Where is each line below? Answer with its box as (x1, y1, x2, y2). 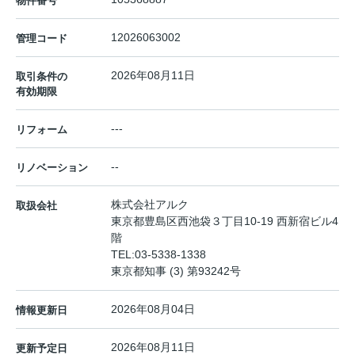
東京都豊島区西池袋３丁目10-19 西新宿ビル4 (111, 215, 338, 228)
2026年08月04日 (111, 303, 195, 316)
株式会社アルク (111, 198, 189, 212)
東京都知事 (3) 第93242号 (111, 265, 241, 278)
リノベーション (16, 162, 88, 174)
